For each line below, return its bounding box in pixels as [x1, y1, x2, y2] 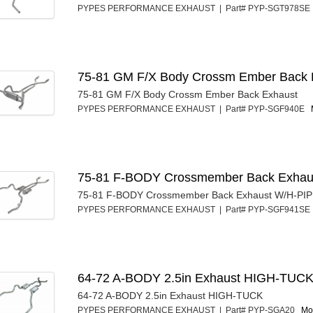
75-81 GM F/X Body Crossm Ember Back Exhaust [78, 89, 298, 101]
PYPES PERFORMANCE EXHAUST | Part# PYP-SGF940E [78, 104, 312, 115]
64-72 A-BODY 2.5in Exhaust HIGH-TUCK [78, 290, 263, 302]
